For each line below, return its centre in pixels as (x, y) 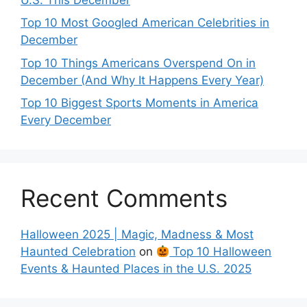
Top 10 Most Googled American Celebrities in (145, 23)
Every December (66, 120)
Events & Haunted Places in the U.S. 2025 (136, 269)
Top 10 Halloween (221, 251)
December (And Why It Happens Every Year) (142, 80)
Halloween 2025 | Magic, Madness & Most (137, 234)
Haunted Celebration (78, 251)
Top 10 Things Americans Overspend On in (138, 63)
